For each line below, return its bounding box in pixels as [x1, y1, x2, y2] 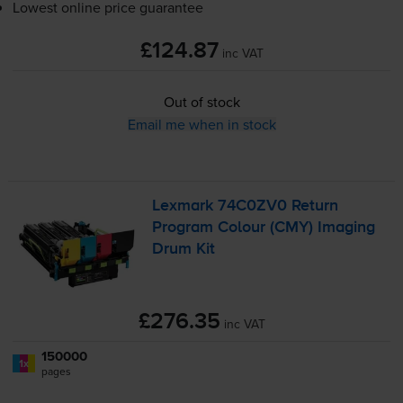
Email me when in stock [127, 114, 276, 135]
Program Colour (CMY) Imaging [152, 219, 376, 237]
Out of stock [163, 92, 240, 112]
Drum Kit [152, 241, 216, 258]
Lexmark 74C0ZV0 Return [152, 198, 339, 215]
